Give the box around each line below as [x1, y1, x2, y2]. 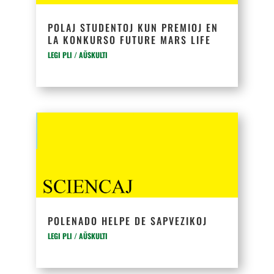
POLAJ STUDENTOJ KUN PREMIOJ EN [48, 20, 223, 35]
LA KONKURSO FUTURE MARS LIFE [48, 32, 212, 47]
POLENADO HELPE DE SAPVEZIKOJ [48, 213, 208, 228]
